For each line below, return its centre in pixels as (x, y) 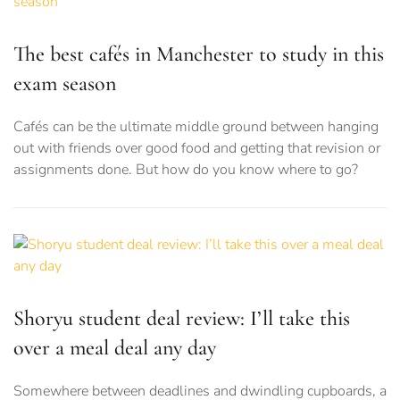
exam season (65, 84)
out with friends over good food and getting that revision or (197, 149)
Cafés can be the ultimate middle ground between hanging (196, 127)
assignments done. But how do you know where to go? (186, 170)
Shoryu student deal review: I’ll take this (182, 319)
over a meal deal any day (115, 348)
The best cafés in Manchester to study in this (199, 54)
